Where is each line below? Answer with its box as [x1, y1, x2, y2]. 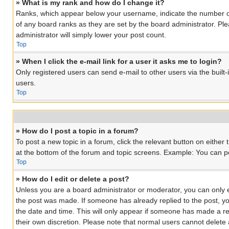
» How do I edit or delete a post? [16, 175, 129, 184]
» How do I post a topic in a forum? [16, 127, 139, 135]
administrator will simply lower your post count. [16, 31, 166, 39]
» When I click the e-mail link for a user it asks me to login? [16, 57, 222, 66]
